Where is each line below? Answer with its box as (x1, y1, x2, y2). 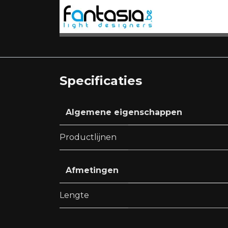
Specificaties (60, 73, 142, 89)
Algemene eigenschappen (66, 107, 182, 118)
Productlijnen (60, 132, 117, 142)
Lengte (60, 190, 89, 201)
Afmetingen (66, 165, 119, 176)
